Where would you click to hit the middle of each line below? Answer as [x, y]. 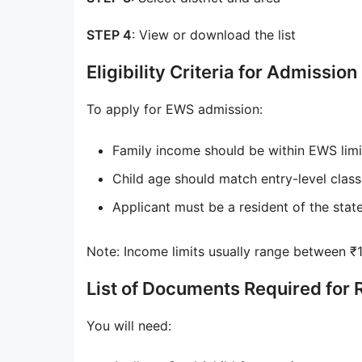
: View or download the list [214, 35]
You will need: [129, 325]
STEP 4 [109, 35]
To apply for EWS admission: [175, 109]
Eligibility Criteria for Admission [222, 72]
